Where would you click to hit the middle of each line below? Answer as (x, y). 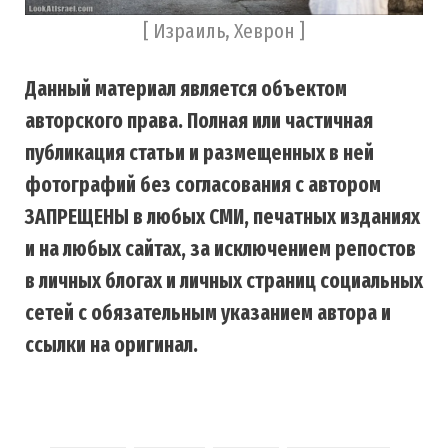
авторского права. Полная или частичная (199, 121)
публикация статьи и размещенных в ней (199, 153)
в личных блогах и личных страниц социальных (224, 281)
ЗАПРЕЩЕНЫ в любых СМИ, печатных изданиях (222, 217)
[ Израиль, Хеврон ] (224, 31)
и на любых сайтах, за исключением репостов (220, 249)
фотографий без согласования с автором (203, 185)
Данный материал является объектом (186, 89)
